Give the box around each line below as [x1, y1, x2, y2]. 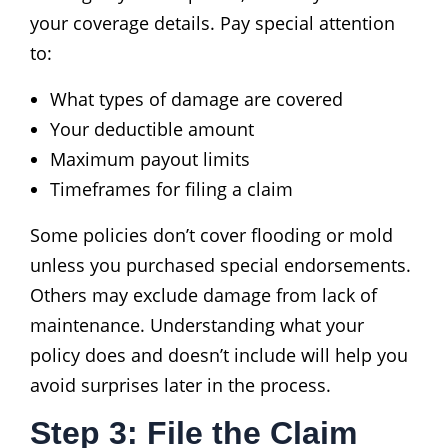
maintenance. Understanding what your [30, 312, 364, 337]
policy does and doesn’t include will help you [30, 342, 408, 367]
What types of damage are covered [50, 86, 343, 111]
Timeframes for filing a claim [50, 176, 293, 201]
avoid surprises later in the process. [30, 372, 331, 397]
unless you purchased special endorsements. [30, 252, 411, 277]
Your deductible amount [50, 116, 254, 141]
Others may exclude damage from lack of [30, 282, 377, 307]
